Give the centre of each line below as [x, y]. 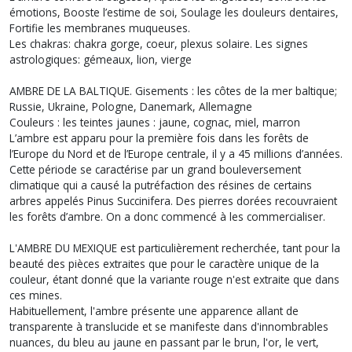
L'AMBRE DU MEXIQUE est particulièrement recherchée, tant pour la [175, 247]
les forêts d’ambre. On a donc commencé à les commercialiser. [167, 216]
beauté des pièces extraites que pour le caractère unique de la [164, 263]
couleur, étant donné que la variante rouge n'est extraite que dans [174, 279]
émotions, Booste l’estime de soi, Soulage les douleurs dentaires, [174, 12]
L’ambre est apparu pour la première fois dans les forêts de [159, 137]
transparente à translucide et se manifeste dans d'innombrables [169, 326]
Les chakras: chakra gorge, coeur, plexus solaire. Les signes [159, 43]
